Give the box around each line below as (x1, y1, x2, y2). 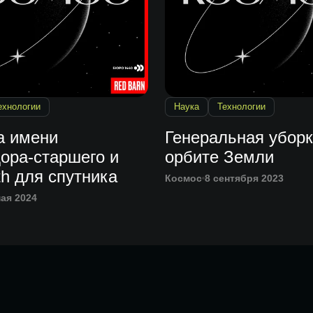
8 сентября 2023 (205, 173, 284, 184)
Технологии (217, 101, 265, 112)
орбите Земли (165, 147, 274, 167)
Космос (165, 173, 202, 184)
